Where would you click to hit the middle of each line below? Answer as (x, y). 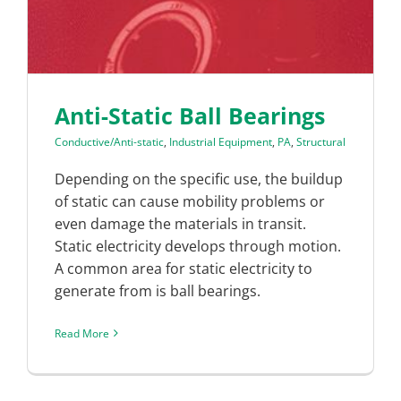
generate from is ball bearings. (158, 290)
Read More (82, 333)
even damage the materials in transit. (180, 223)
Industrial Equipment (221, 141)
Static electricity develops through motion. (198, 246)
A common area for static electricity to (183, 268)
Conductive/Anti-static (109, 141)
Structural (321, 141)
